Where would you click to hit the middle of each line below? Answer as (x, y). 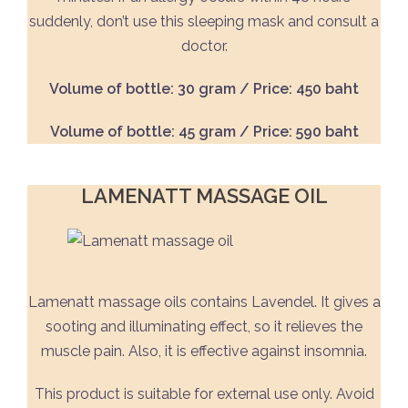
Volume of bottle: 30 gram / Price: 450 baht (204, 89)
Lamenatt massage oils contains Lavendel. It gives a (204, 302)
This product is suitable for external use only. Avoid (204, 394)
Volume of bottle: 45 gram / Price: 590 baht (204, 132)
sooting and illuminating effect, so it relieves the (204, 326)
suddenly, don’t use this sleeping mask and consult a (204, 21)
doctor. (204, 46)
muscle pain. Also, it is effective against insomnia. (204, 351)
